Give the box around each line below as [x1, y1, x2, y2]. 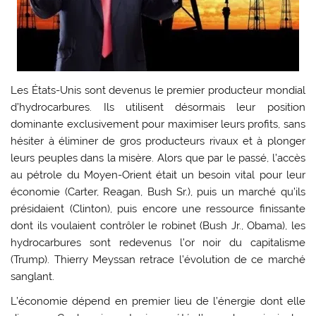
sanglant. [11, 269, 55, 283]
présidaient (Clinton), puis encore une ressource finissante [11, 202, 305, 215]
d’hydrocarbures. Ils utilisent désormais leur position [11, 100, 305, 114]
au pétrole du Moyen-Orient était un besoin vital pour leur [11, 168, 305, 181]
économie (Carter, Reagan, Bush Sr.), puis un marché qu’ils [11, 185, 305, 198]
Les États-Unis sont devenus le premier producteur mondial [11, 83, 305, 97]
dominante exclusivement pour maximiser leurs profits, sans [11, 117, 305, 130]
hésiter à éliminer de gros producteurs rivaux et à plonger [11, 134, 305, 147]
